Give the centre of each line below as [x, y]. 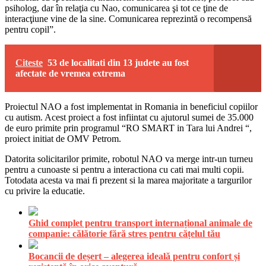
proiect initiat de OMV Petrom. [63, 138]
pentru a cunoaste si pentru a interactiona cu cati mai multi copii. [124, 169]
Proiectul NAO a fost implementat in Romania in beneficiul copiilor [131, 106]
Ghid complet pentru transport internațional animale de [140, 223]
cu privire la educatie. [45, 191]
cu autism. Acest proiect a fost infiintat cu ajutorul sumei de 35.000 [129, 117]
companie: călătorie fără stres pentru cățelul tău [124, 233]
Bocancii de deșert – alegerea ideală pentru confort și [134, 256]
